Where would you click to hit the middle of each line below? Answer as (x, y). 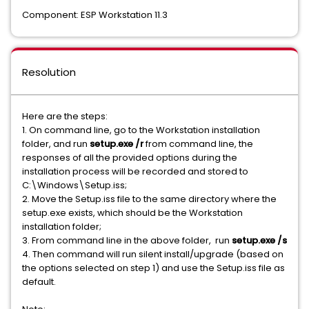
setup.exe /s (259, 240)
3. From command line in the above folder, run (127, 240)
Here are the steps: (65, 116)
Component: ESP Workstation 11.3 (95, 15)
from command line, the (198, 144)
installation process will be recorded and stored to (135, 171)
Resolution (49, 72)
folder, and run (56, 144)
